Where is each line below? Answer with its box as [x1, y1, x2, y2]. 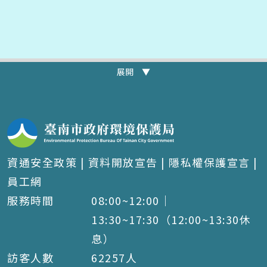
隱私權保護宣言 [169, 154, 250, 170]
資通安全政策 [7, 154, 77, 170]
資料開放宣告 [88, 154, 158, 170]
